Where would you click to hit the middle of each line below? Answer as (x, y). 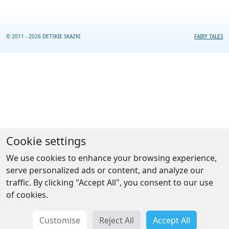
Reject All (116, 220)
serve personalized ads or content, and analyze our (105, 170)
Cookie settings (46, 141)
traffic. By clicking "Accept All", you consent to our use (110, 182)
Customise (60, 220)
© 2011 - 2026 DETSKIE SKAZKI (43, 36)
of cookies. (27, 195)
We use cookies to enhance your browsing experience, (111, 158)
